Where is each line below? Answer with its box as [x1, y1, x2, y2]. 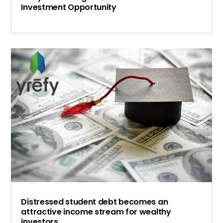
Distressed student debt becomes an [21, 196, 168, 208]
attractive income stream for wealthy [21, 206, 171, 218]
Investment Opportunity [21, 1, 116, 13]
